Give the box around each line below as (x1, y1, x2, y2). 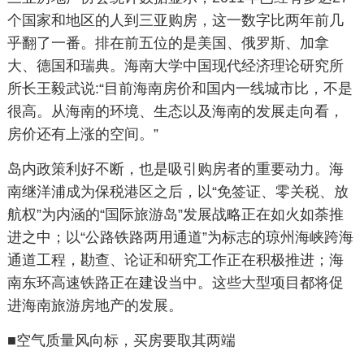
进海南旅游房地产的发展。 (6, 297, 183, 314)
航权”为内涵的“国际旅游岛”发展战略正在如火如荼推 (6, 206, 344, 223)
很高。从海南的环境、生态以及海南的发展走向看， (6, 103, 344, 119)
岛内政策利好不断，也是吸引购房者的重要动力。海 (6, 161, 344, 177)
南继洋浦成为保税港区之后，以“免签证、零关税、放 (6, 184, 349, 200)
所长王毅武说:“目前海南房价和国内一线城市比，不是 (6, 80, 353, 97)
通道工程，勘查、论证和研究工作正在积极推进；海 (6, 252, 344, 268)
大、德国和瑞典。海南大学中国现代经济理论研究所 (6, 58, 344, 74)
